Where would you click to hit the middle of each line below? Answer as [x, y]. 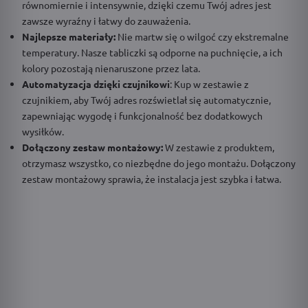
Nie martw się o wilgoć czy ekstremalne [202, 36]
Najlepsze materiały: [69, 36]
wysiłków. [43, 131]
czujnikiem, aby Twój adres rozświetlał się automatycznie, [146, 99]
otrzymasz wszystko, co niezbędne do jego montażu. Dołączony [159, 163]
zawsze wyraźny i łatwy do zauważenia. [106, 20]
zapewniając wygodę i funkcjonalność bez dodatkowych [142, 115]
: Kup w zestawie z [209, 84]
